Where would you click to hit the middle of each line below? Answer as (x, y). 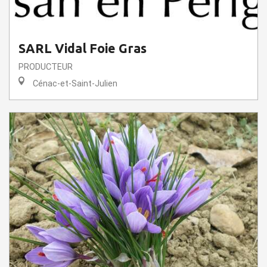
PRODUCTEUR (46, 67)
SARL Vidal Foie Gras (83, 48)
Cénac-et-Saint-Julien (74, 83)
